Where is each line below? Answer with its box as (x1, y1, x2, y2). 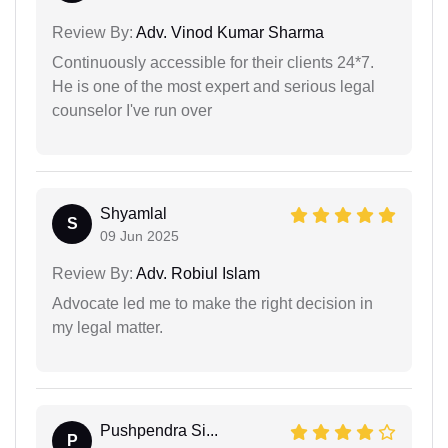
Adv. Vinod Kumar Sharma (133, 23, 324, 41)
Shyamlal (100, 204, 167, 222)
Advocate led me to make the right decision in (52, 294, 373, 312)
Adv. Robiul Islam (133, 264, 260, 282)
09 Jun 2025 (100, 227, 179, 244)
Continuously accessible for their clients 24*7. (52, 53, 374, 71)
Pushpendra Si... (100, 421, 218, 439)
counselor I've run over (52, 101, 212, 119)
